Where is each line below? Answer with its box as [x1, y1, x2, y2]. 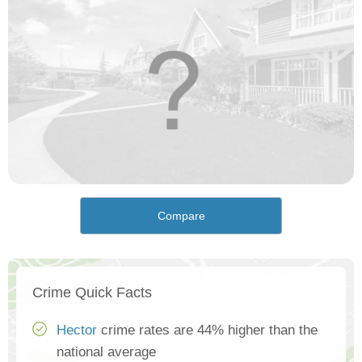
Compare [157, 209, 205, 223]
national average [57, 344, 156, 360]
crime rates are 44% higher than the [97, 322, 318, 339]
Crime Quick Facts [32, 284, 152, 301]
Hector [57, 322, 97, 339]
